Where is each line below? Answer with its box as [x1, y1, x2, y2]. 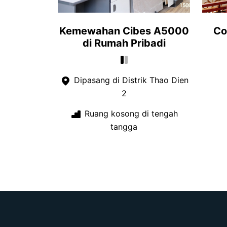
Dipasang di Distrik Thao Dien [71, 75, 188, 86]
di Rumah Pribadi [82, 36, 166, 49]
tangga [110, 121, 137, 132]
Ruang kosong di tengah [82, 108, 178, 119]
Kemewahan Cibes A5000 [59, 24, 189, 37]
